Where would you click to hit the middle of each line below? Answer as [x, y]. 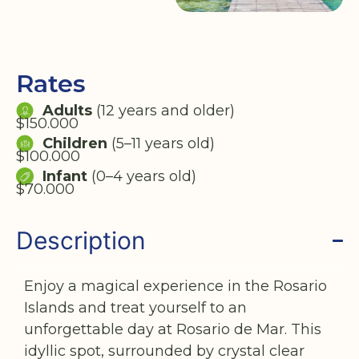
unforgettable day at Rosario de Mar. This [173, 329]
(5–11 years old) [163, 143]
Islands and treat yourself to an [135, 307]
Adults [67, 110]
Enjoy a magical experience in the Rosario [175, 286]
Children [77, 143]
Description [81, 240]
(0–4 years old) [141, 176]
